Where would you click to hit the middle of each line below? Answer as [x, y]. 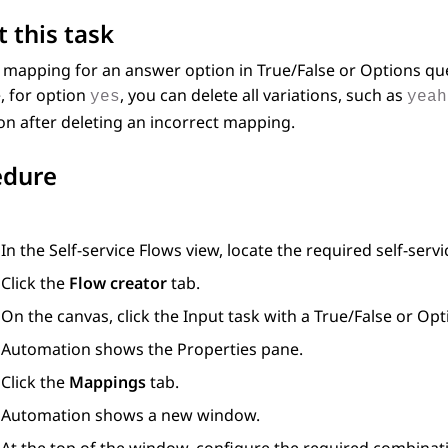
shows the [134, 349]
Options [390, 70]
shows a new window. [175, 415]
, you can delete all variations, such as [263, 95]
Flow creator [118, 283]
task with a [269, 316]
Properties [217, 349]
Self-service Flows [115, 250]
